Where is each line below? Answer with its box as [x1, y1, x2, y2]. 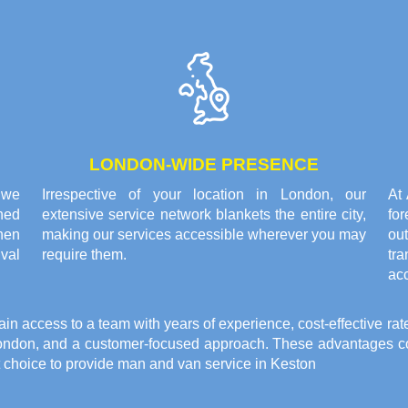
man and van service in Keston [117, 356, 316, 372]
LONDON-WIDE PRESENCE [89, 155, 319, 175]
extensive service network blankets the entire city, [42, 207, 366, 223]
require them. [42, 247, 127, 263]
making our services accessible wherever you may [42, 227, 366, 243]
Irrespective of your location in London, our [42, 187, 366, 203]
